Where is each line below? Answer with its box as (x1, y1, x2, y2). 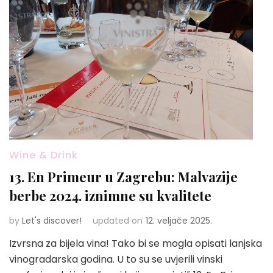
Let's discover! (22, 214, 82, 227)
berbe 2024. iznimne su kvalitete (9, 186, 211, 205)
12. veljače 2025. (146, 214, 212, 227)
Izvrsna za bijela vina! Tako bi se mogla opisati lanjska (9, 236, 262, 250)
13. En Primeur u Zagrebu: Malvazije (9, 167, 238, 186)
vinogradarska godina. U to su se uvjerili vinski (9, 252, 222, 266)
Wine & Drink (9, 147, 78, 162)
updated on (93, 214, 143, 227)
